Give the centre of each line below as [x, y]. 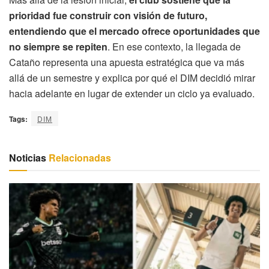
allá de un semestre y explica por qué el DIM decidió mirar [132, 78]
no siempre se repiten [58, 47]
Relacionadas [79, 158]
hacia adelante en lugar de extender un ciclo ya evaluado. [132, 94]
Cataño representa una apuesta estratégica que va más [127, 62]
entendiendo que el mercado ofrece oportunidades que [134, 31]
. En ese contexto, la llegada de [174, 47]
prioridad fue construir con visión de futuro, [108, 16]
